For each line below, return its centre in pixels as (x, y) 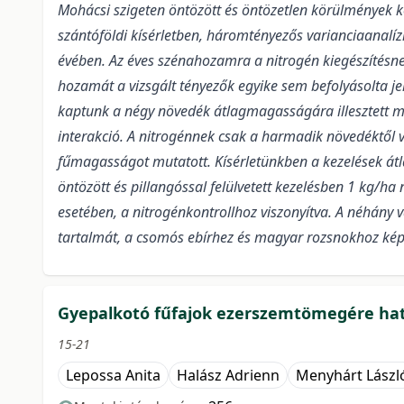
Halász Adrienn (228, 376)
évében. (82, 61)
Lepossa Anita (113, 376)
